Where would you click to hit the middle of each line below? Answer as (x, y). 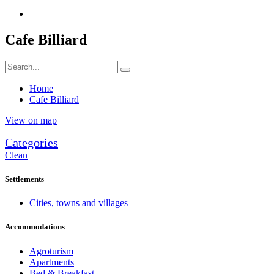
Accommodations (35, 227)
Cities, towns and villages (79, 203)
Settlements (24, 179)
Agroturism (51, 251)
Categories (31, 142)
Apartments (52, 262)
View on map (31, 120)
